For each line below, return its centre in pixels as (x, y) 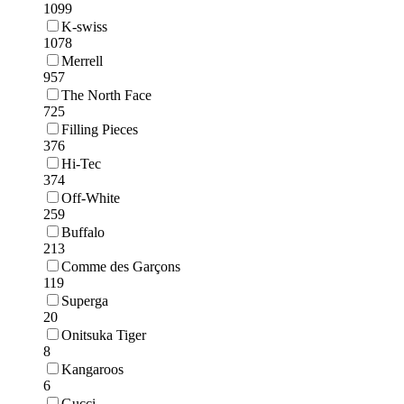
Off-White (91, 197)
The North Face (106, 95)
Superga (85, 300)
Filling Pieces (100, 129)
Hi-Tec (81, 163)
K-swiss (84, 26)
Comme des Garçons (121, 266)
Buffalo (83, 232)
